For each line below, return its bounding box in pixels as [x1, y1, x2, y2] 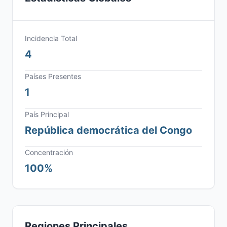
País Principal [25, 110, 69, 119]
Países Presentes [25, 72, 81, 81]
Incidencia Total [25, 34, 77, 43]
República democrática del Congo [25, 124, 192, 136]
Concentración [25, 148, 73, 157]
